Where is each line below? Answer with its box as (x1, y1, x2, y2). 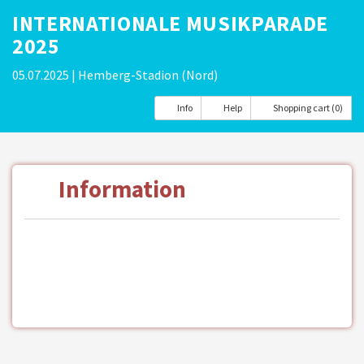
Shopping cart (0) (273, 102, 343, 114)
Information (54, 175, 186, 204)
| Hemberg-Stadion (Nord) (71, 67, 218, 83)
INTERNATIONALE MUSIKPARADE (12, 10, 328, 37)
